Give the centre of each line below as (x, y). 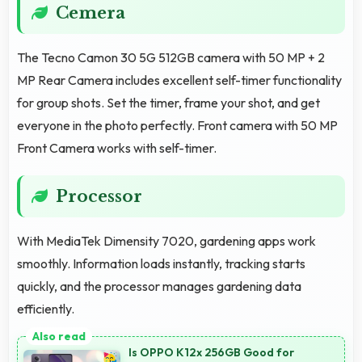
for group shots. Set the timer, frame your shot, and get (168, 102)
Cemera (90, 13)
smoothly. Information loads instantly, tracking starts (161, 263)
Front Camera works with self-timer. (117, 147)
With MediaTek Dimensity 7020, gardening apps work (166, 240)
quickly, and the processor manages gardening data (159, 286)
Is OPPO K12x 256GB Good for (211, 352)
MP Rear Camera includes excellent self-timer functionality (179, 80)
